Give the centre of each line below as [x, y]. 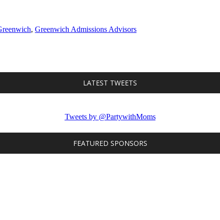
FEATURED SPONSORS [110, 143]
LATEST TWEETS [110, 82]
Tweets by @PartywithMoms [110, 116]
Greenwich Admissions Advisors [86, 29]
